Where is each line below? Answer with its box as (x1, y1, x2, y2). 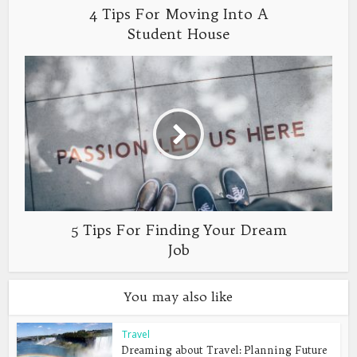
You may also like (124, 288, 233, 305)
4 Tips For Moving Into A (89, 5, 268, 24)
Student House (127, 25, 229, 44)
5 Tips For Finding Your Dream (70, 221, 287, 240)
